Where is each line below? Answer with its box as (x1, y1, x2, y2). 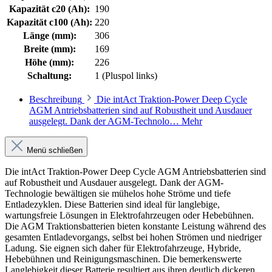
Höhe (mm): (25, 56, 74, 67)
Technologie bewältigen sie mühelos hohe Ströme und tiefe (5, 188, 231, 199)
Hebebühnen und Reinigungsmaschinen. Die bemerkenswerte (5, 253, 242, 264)
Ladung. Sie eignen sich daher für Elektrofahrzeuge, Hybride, (5, 242, 241, 253)
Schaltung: (27, 70, 72, 81)
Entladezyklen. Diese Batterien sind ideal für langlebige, (5, 199, 220, 209)
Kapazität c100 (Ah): (7, 16, 92, 27)
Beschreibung (29, 93, 82, 104)
